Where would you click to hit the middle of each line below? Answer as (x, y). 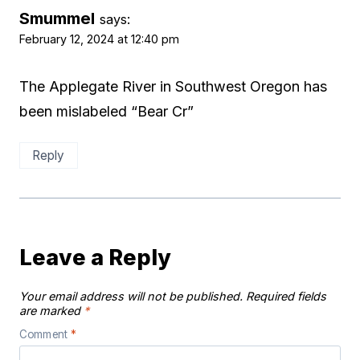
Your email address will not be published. (131, 297)
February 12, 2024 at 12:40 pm (99, 39)
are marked (51, 311)
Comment (45, 335)
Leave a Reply (95, 257)
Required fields (286, 297)
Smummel (57, 18)
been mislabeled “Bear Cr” (106, 112)
